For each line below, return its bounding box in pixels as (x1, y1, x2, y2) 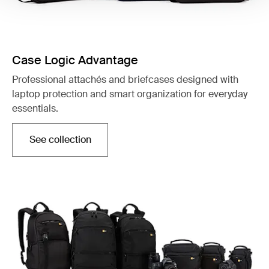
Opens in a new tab (59, 139, 144, 153)
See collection (29, 133, 91, 146)
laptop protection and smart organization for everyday (12, 88, 247, 100)
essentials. (12, 102, 58, 115)
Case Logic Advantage (12, 52, 138, 68)
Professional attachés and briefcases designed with (12, 73, 238, 86)
